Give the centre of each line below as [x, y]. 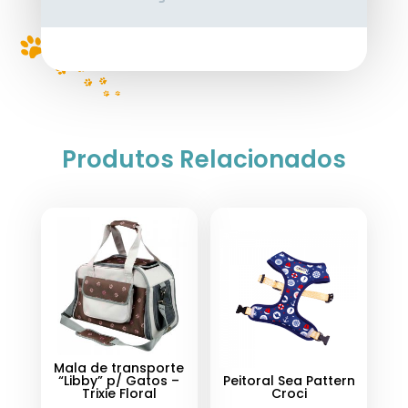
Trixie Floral [119, 393]
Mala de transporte [119, 367]
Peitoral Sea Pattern [289, 380]
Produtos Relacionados [204, 159]
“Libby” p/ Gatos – [119, 380]
